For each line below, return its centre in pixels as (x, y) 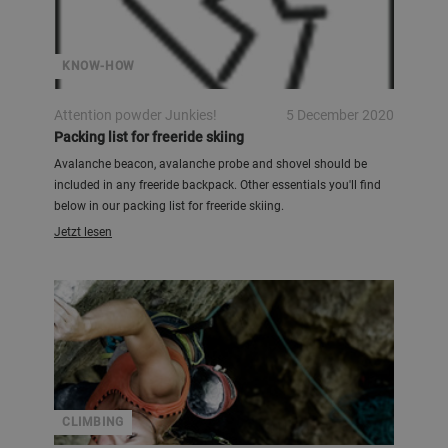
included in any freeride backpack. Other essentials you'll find (217, 185)
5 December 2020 (340, 115)
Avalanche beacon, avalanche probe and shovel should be (210, 164)
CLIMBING (93, 422)
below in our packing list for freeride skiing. (169, 206)
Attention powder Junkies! (135, 115)
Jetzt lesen (83, 232)
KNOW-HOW (98, 66)
